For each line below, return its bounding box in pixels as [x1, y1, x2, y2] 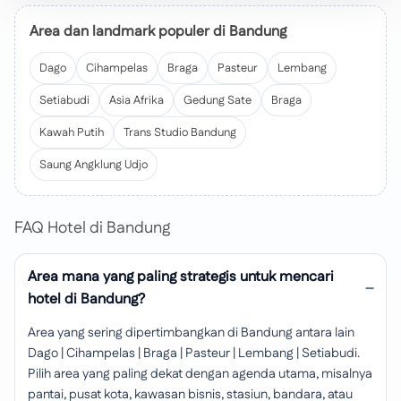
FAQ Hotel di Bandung [14, 217, 170, 240]
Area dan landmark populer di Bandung [30, 21, 286, 42]
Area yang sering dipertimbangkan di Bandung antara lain [28, 323, 354, 342]
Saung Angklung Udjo [39, 157, 148, 173]
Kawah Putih [39, 124, 104, 141]
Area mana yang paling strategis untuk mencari [28, 267, 334, 287]
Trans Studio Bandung [124, 124, 236, 141]
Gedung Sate [183, 92, 252, 108]
